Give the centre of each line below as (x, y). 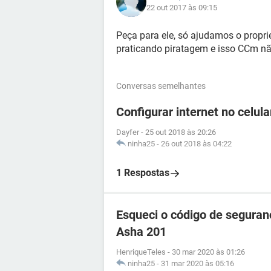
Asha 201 (141, 232)
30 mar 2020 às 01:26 (208, 252)
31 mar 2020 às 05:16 (198, 263)
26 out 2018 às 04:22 (196, 144)
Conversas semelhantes (161, 86)
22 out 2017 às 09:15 (182, 8)
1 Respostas (143, 173)
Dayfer (128, 132)
